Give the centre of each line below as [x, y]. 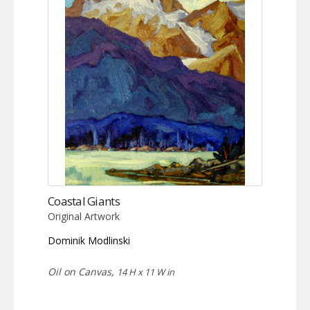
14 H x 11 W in [146, 272]
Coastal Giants [84, 201]
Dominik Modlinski [89, 240]
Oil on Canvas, [82, 271]
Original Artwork [84, 216]
